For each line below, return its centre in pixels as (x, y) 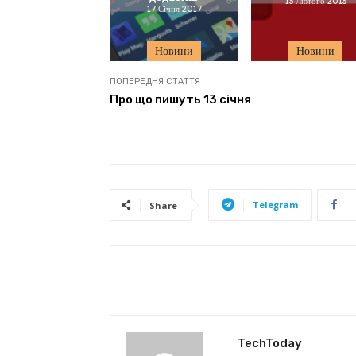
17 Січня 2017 (174, 8)
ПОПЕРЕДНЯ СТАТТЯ (155, 81)
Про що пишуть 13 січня (180, 99)
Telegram (275, 204)
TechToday (270, 343)
